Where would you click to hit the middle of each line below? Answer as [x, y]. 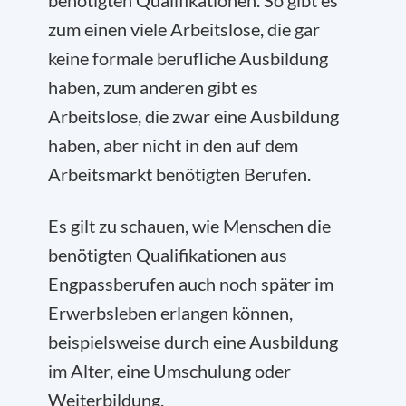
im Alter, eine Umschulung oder [169, 370]
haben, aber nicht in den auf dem [173, 145]
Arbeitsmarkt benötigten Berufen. [179, 174]
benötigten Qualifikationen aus [168, 254]
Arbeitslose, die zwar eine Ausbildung [193, 116]
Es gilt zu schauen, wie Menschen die [189, 225]
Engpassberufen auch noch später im [191, 283]
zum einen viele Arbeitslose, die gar [184, 29]
